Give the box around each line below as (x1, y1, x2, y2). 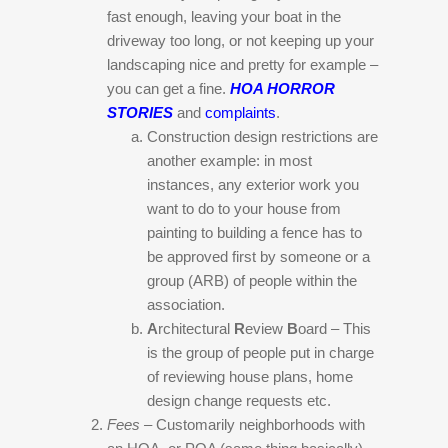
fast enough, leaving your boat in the (107, 8, 342, 25)
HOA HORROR (230, 80, 336, 97)
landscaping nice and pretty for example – (107, 56, 379, 73)
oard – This (298, 320, 372, 337)
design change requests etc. (147, 392, 336, 409)
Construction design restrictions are (147, 128, 379, 145)
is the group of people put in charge (147, 344, 375, 361)
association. (147, 296, 226, 313)
